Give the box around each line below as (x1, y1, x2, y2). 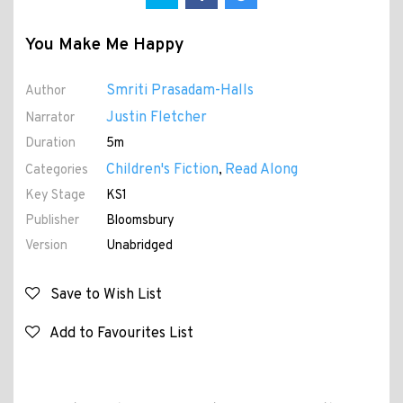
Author (24, 83, 66, 101)
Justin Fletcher (105, 109, 207, 128)
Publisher (24, 212, 79, 230)
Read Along (224, 161, 298, 180)
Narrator (24, 110, 75, 128)
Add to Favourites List (39, 325, 193, 344)
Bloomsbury (105, 212, 175, 230)
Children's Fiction (105, 161, 219, 180)
